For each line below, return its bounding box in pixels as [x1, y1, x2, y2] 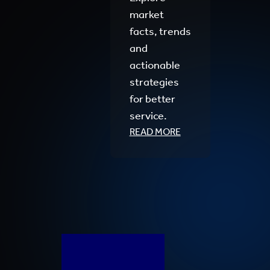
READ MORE [129, 126, 181, 137]
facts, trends [129, 25, 191, 38]
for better [129, 92, 175, 105]
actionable [129, 58, 180, 72]
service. [129, 109, 167, 122]
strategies [129, 75, 179, 89]
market [129, 8, 164, 21]
